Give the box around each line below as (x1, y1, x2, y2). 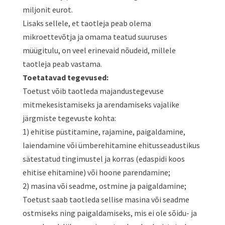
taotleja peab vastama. (22, 59, 102, 69)
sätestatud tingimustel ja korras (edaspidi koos (22, 154, 185, 164)
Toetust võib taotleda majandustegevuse (22, 86, 164, 96)
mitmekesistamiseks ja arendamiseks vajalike (22, 99, 179, 109)
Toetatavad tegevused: (22, 72, 108, 82)
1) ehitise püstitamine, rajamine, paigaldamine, (22, 127, 185, 137)
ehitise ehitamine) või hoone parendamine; (22, 167, 170, 177)
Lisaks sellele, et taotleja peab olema (22, 18, 151, 28)
